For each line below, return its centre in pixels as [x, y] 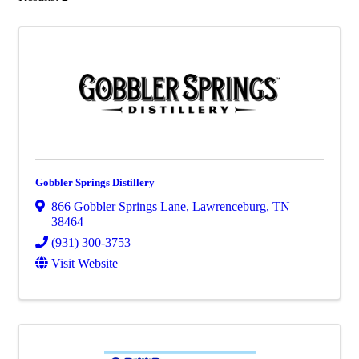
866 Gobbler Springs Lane [119, 206]
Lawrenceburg [229, 206]
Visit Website [85, 263]
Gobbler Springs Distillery [95, 182]
